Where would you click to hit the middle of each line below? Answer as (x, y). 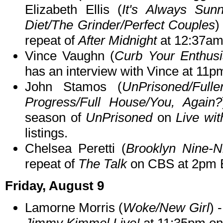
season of (56, 118)
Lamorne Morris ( (74, 208)
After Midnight (117, 41)
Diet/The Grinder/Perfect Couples (120, 25)
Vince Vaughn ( (70, 56)
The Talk (103, 164)
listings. (46, 133)
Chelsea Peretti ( (75, 149)
